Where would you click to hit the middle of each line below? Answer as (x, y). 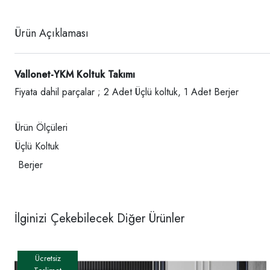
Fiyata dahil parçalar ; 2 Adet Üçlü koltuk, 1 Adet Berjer (127, 92)
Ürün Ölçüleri (41, 128)
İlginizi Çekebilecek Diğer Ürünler (99, 219)
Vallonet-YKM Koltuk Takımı (75, 75)
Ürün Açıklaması (52, 33)
